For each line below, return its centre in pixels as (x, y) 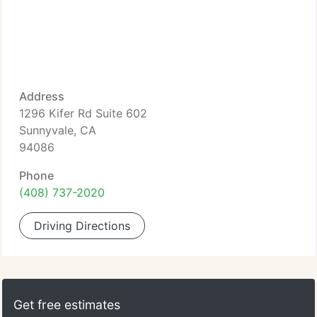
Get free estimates (67, 305)
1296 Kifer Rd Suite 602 (83, 113)
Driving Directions (82, 226)
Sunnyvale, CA (58, 130)
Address (42, 96)
